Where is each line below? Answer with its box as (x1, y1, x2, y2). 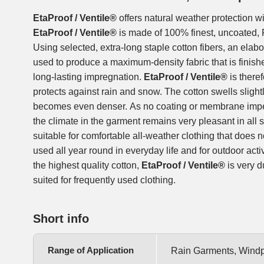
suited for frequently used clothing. (33, 175, 176, 186)
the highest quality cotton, (33, 160, 141, 171)
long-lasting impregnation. (33, 72, 144, 82)
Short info (33, 212, 89, 226)
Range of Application (48, 245, 134, 256)
